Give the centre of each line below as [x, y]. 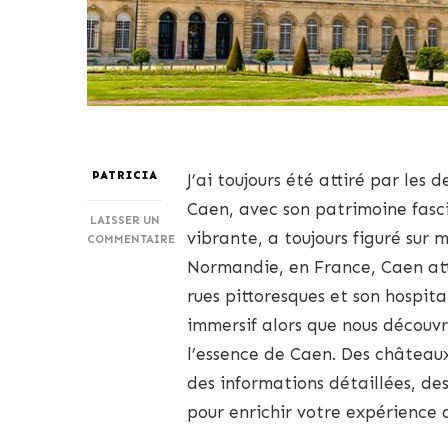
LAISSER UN [124, 219]
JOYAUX [145, 427]
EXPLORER [154, 275]
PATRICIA [124, 174]
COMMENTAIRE [131, 238]
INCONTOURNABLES [183, 313]
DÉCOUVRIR [159, 389]
